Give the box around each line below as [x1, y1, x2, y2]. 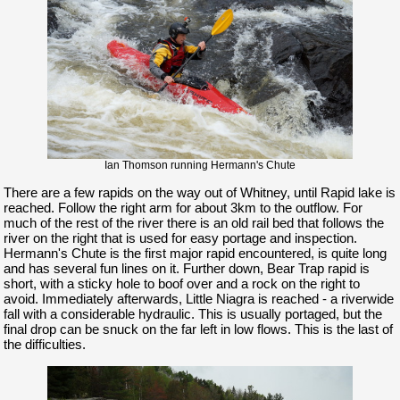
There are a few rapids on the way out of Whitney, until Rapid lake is [3, 185, 396, 201]
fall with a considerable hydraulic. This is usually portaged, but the [3, 306, 382, 322]
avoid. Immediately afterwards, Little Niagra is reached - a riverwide [3, 291, 394, 307]
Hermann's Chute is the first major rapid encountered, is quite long [3, 246, 387, 262]
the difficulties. [3, 337, 86, 353]
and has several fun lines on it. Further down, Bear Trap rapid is [3, 261, 370, 277]
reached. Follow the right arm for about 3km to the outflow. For [3, 200, 362, 216]
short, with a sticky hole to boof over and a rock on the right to [3, 276, 360, 292]
